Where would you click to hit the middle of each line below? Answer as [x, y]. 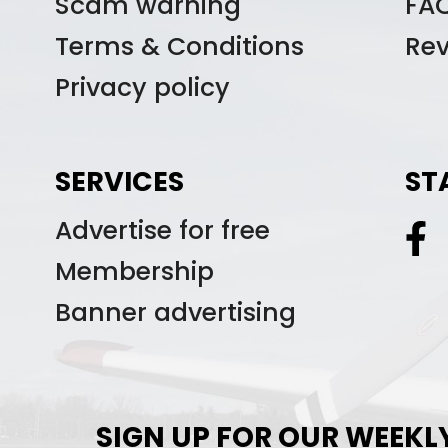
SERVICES [119, 182]
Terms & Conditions [179, 47]
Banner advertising [175, 313]
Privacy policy [142, 88]
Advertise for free [162, 231]
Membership [134, 272]
